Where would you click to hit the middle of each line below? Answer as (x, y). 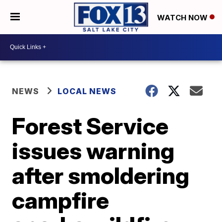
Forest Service (90, 126)
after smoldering (101, 175)
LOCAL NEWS (87, 91)
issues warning (93, 150)
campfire (61, 200)
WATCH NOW (183, 17)
